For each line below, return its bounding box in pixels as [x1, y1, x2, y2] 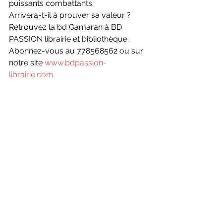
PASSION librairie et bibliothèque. [9, 34, 129, 44]
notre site [9, 58, 45, 67]
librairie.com [9, 70, 54, 79]
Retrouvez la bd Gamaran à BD [9, 22, 124, 32]
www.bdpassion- [45, 58, 107, 67]
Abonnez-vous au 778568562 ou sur [9, 46, 145, 55]
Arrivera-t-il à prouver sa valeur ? [9, 10, 131, 20]
